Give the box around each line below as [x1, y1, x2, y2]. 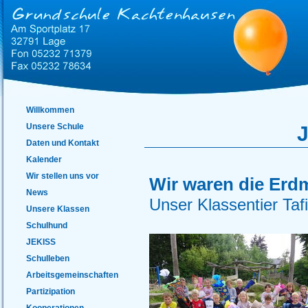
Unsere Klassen [26, 204, 89, 213]
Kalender [26, 155, 62, 164]
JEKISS [26, 237, 56, 246]
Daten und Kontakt [26, 138, 99, 147]
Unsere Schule [26, 122, 84, 131]
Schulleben [26, 254, 69, 263]
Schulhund [26, 221, 67, 230]
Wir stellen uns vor [26, 171, 99, 180]
